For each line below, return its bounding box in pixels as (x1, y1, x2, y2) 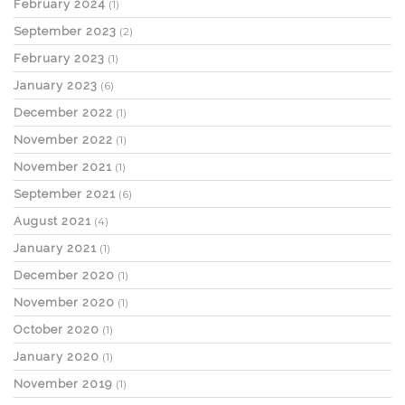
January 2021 (14, 241, 97, 255)
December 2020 (14, 268, 115, 282)
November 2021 (14, 160, 112, 174)
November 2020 (14, 296, 115, 309)
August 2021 (14, 214, 91, 228)
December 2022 (14, 106, 113, 119)
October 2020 (14, 323, 99, 336)
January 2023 (14, 79, 98, 92)
